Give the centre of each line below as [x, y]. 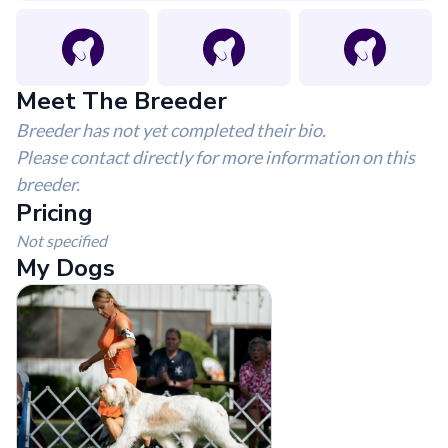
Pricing [54, 213]
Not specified [61, 240]
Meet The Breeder [121, 101]
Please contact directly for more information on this [215, 157]
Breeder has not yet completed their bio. [171, 130]
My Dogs [65, 268]
